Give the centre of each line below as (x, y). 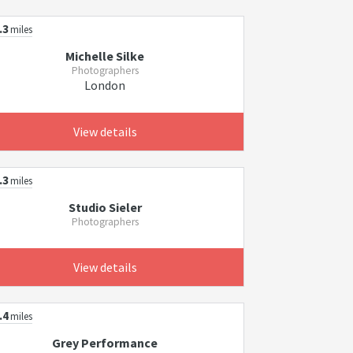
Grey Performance (105, 343)
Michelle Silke (105, 56)
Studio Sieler (105, 207)
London (105, 85)
